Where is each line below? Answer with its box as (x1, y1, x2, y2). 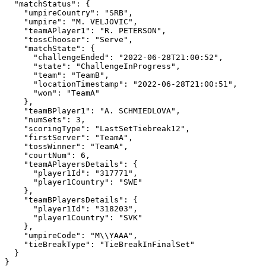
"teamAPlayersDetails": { (5, 160, 24, 169)
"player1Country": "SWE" (5, 178, 33, 186)
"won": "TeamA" (5, 88, 33, 97)
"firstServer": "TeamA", (5, 133, 24, 142)
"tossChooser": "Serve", (5, 35, 24, 44)
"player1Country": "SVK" (5, 213, 33, 222)
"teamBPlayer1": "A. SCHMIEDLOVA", (5, 106, 24, 115)
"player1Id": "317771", (5, 169, 33, 178)
